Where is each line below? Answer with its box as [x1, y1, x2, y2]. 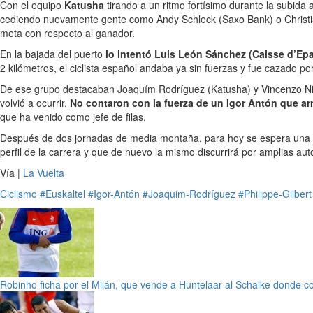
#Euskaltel [40, 187, 85, 201]
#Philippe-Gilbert [238, 187, 312, 201]
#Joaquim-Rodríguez [143, 187, 235, 201]
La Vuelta [23, 166, 64, 180]
